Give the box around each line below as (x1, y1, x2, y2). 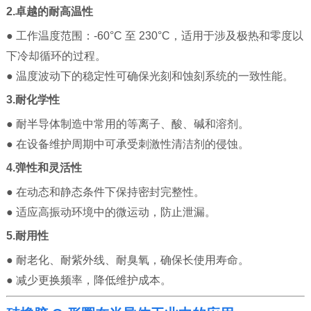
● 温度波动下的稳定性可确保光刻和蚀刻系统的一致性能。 (6, 70, 294, 83)
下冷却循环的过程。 (6, 50, 106, 62)
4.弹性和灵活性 (6, 162, 82, 174)
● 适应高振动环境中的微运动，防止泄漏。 (6, 206, 216, 219)
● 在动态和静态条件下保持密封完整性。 (6, 186, 205, 199)
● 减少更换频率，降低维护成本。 (6, 274, 171, 287)
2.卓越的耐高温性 (6, 6, 93, 18)
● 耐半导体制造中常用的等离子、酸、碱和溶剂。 (6, 118, 249, 131)
